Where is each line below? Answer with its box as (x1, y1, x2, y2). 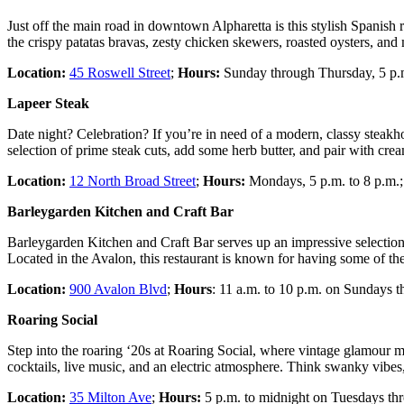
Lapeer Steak (7, 96, 89, 111)
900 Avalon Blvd (69, 281, 167, 297)
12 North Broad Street (69, 173, 196, 188)
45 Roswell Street (69, 65, 170, 80)
